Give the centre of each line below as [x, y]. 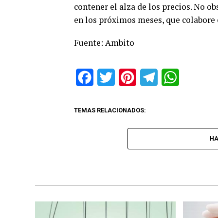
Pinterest [152, 77]
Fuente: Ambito [104, 43]
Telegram [173, 77]
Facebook [110, 77]
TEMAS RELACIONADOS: [110, 110]
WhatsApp [197, 77]
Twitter [127, 77]
